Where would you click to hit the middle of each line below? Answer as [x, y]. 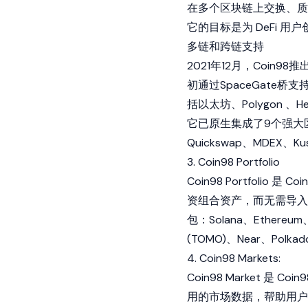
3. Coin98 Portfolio [233, 162]
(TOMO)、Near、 [229, 239]
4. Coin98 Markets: [234, 258]
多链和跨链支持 [225, 46]
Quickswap [214, 143]
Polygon [262, 104]
